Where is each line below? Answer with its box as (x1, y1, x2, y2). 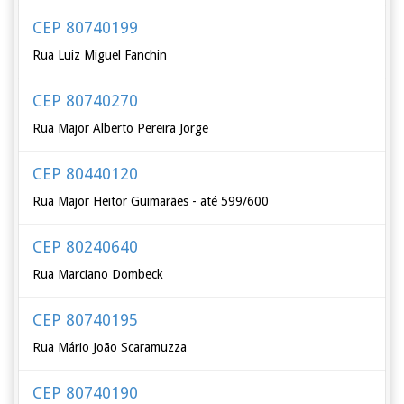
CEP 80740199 (32, 18, 139, 37)
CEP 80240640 (32, 237, 139, 256)
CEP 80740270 (32, 91, 139, 110)
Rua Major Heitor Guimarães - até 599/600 (32, 194, 270, 208)
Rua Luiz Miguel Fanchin (32, 48, 168, 62)
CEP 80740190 (32, 383, 139, 402)
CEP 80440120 (32, 164, 139, 183)
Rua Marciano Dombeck (32, 267, 164, 281)
